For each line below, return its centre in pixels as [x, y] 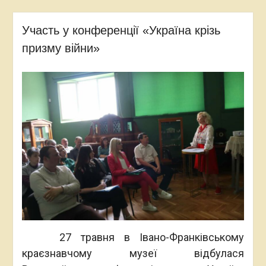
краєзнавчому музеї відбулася [133, 253]
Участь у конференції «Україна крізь [121, 30]
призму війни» [61, 48]
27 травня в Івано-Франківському [133, 237]
